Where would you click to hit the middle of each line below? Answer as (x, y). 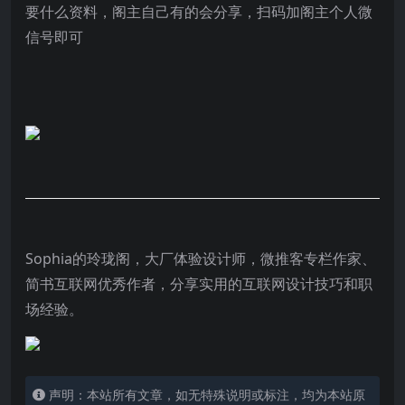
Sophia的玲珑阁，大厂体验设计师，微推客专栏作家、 (201, 258)
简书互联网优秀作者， (98, 283)
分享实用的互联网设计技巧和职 (271, 283)
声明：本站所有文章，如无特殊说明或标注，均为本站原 (207, 394)
